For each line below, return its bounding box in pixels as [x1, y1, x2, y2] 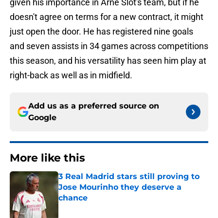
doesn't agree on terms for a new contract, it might [10, 12, 203, 22]
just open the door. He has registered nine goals [10, 26, 193, 37]
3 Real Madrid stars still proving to [58, 172, 200, 182]
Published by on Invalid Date [58, 203, 143, 212]
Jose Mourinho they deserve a [58, 182, 182, 192]
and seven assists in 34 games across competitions [10, 41, 208, 52]
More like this [10, 151, 85, 165]
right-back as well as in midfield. [10, 70, 132, 81]
